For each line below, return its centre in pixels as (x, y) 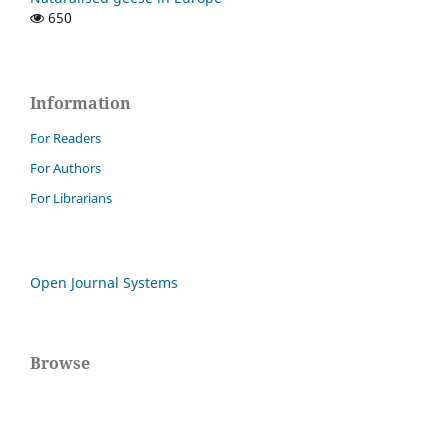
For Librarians (71, 198)
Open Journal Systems (104, 283)
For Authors (65, 168)
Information (80, 103)
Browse (60, 363)
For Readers (65, 138)
